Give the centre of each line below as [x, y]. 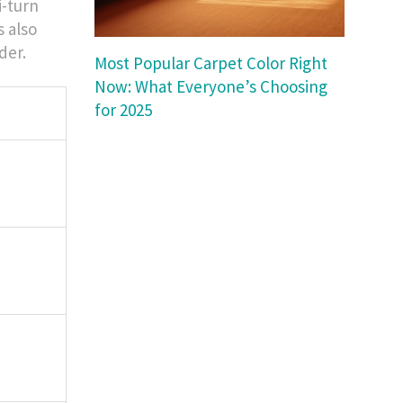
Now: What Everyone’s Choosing [211, 87]
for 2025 [124, 110]
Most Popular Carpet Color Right [211, 63]
